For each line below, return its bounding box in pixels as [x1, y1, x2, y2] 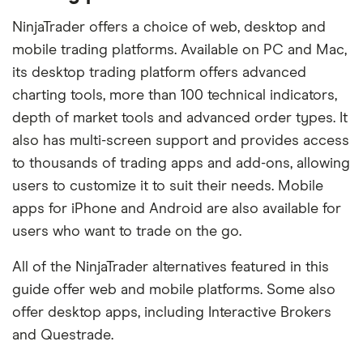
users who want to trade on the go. [12, 224, 241, 239]
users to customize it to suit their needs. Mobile [12, 179, 323, 194]
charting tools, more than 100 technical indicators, [12, 88, 337, 103]
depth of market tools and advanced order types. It [12, 111, 348, 126]
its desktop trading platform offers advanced [12, 66, 306, 80]
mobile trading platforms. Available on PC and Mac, [12, 43, 347, 58]
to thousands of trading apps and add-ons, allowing [12, 156, 350, 171]
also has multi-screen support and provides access [12, 134, 349, 148]
